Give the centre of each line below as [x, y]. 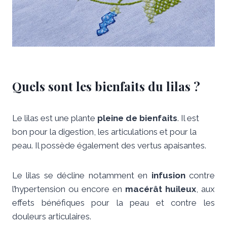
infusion [168, 175]
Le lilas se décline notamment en [82, 175]
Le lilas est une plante [55, 118]
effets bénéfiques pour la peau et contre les [113, 202]
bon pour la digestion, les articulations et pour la [104, 131]
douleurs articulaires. [52, 216]
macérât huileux [161, 189]
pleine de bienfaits [137, 118]
